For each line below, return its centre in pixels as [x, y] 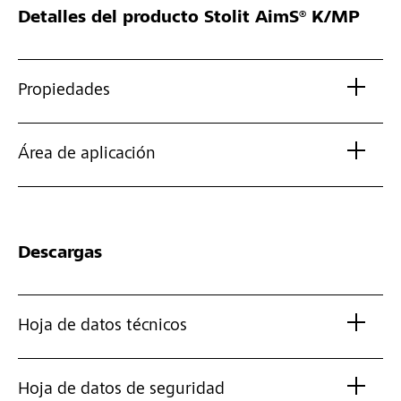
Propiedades [64, 92]
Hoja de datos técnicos [102, 327]
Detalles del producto [108, 19]
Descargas [60, 255]
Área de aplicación [87, 155]
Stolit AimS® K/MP [279, 19]
